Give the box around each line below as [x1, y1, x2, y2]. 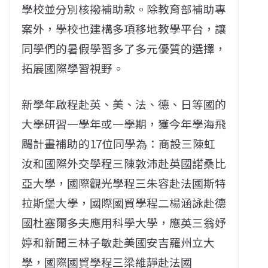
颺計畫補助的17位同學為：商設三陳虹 [22, 135, 215, 152]
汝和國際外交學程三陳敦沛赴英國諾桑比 [22, 155, 226, 172]
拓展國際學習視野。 [22, 60, 124, 77]
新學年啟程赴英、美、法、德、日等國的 [22, 96, 226, 112]
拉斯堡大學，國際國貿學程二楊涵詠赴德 [22, 194, 226, 211]
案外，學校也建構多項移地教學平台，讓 [22, 20, 226, 37]
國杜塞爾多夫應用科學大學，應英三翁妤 [22, 214, 226, 231]
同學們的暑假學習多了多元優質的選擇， [22, 40, 226, 57]
